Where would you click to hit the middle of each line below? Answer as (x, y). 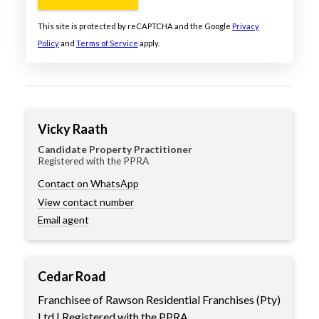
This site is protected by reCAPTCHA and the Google (135, 26)
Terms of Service (107, 43)
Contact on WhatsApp (88, 183)
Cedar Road (72, 277)
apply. (148, 43)
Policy (48, 43)
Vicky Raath (72, 129)
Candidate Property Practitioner (115, 149)
